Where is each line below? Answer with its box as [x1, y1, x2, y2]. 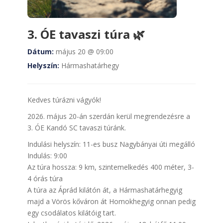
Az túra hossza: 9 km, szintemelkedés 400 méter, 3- [27, 162, 194, 172]
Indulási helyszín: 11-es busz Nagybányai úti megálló [27, 139, 195, 149]
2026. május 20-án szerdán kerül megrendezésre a [27, 111, 190, 121]
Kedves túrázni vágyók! [27, 95, 101, 105]
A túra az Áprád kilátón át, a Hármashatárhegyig [27, 185, 182, 195]
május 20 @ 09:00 [54, 47, 113, 56]
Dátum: [27, 47, 54, 56]
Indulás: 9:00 [27, 151, 67, 160]
